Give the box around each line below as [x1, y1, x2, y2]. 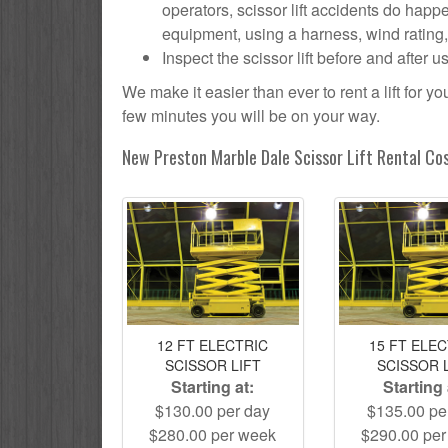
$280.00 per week [149, 422, 277, 446]
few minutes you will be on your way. [122, 104, 380, 127]
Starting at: [171, 374, 255, 398]
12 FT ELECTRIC [157, 334, 269, 355]
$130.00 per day [155, 398, 271, 422]
